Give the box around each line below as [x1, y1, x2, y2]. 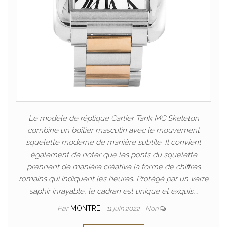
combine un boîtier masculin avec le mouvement [27, 126, 200, 135]
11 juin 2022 [106, 205, 141, 213]
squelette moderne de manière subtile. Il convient [26, 138, 201, 147]
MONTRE [70, 204, 102, 213]
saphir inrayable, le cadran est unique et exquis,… [29, 186, 198, 196]
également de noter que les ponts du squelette [30, 150, 197, 160]
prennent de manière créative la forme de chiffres [26, 162, 201, 172]
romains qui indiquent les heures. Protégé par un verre [18, 174, 209, 184]
